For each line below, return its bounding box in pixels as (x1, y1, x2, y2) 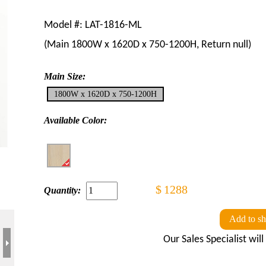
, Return (197, 39, 233, 50)
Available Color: (44, 115, 107, 125)
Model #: (44, 19, 85, 31)
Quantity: (44, 185, 81, 196)
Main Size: (44, 71, 85, 81)
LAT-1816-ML (85, 19, 142, 31)
